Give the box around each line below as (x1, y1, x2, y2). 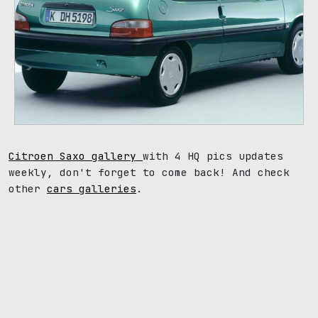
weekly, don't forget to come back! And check (9, 165, 290, 180)
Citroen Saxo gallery (9, 149, 143, 163)
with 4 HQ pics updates (143, 149, 283, 163)
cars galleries (47, 182, 136, 196)
